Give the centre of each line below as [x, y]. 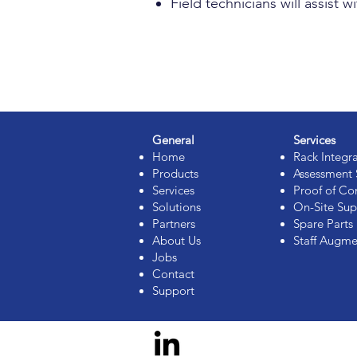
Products [175, 173]
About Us [177, 240]
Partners [174, 224]
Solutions [177, 207]
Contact [173, 274]
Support [173, 290]
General [173, 140]
